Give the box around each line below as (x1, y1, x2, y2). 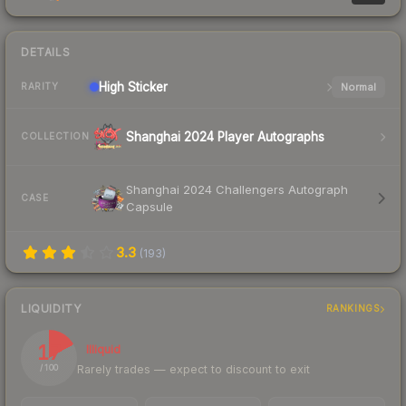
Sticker (124, 79, 168, 94)
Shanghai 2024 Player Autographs (126, 129, 324, 144)
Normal (340, 80, 376, 93)
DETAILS (21, 44, 71, 59)
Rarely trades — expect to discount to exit (77, 362, 310, 376)
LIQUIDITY (21, 301, 82, 315)
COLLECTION (21, 130, 89, 142)
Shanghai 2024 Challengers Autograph (126, 181, 348, 197)
